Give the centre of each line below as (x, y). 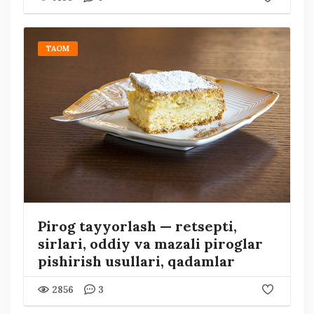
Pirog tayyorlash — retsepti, (137, 226)
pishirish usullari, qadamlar (136, 261)
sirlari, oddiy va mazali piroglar (150, 243)
